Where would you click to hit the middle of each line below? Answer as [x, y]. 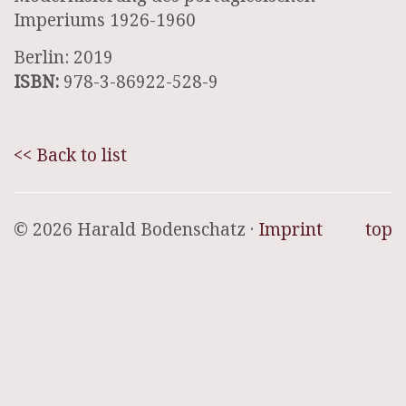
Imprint [290, 229]
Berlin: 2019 [63, 57]
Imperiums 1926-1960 [105, 20]
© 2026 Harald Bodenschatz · [136, 229]
